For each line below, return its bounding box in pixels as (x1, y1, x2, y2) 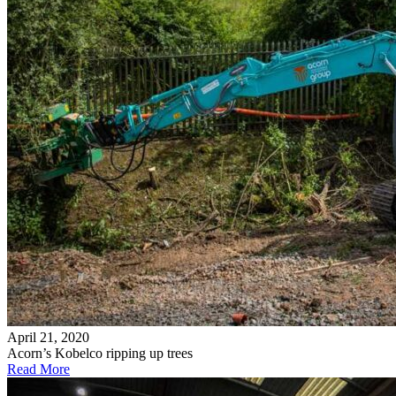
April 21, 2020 (7, 330, 89, 346)
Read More (7, 362, 70, 377)
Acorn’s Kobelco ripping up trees (7, 346, 193, 362)
